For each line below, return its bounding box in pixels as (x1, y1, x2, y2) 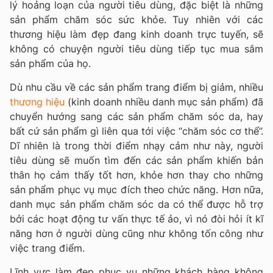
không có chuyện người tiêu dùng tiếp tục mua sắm (10, 42, 263, 55)
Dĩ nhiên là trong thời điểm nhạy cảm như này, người (10, 139, 263, 152)
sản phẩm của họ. (10, 57, 91, 69)
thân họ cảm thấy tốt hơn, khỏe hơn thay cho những (10, 168, 263, 181)
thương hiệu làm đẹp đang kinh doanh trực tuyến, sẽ (10, 27, 263, 40)
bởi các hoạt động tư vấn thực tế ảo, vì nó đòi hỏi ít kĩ (10, 212, 263, 225)
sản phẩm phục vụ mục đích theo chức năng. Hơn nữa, (10, 183, 263, 196)
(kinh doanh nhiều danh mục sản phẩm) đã (65, 95, 263, 108)
